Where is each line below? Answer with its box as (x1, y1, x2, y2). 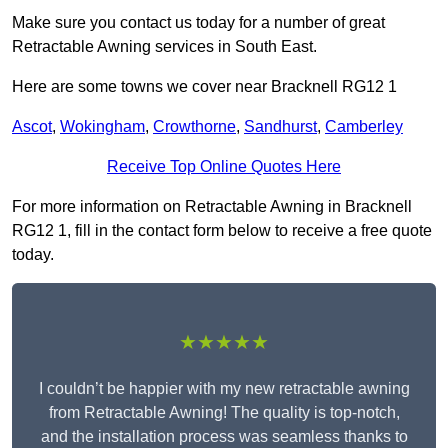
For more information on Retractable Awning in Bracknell (12, 198, 412, 216)
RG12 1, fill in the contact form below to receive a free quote (12, 222, 432, 240)
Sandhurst (244, 118, 317, 136)
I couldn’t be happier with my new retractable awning (38, 380, 410, 398)
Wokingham (60, 118, 145, 136)
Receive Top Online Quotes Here (107, 158, 341, 176)
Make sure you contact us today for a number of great (12, 14, 385, 32)
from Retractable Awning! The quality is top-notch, (48, 404, 400, 422)
